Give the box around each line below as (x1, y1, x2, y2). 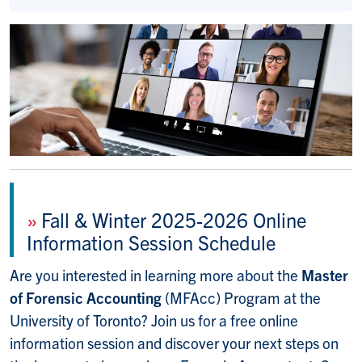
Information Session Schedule (27, 229, 276, 255)
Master (301, 265, 348, 285)
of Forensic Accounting (10, 288, 162, 308)
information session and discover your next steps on (10, 333, 339, 353)
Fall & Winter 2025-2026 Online (36, 207, 306, 233)
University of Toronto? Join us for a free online (10, 310, 298, 330)
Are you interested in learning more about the (10, 265, 301, 285)
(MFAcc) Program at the (162, 288, 321, 308)
